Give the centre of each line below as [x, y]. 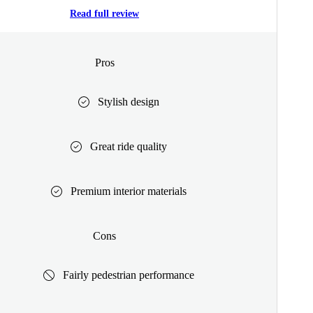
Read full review [104, 14]
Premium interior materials [128, 191]
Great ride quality [128, 146]
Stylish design [128, 101]
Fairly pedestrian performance [128, 275]
